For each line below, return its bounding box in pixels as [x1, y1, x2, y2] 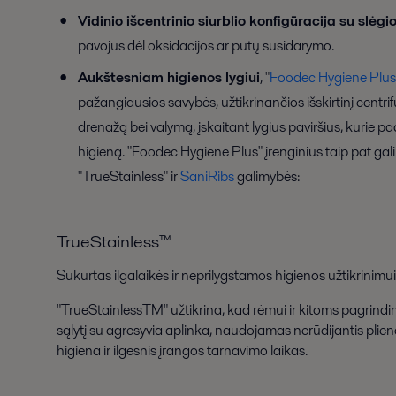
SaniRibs [180, 166, 234, 187]
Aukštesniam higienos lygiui [78, 67, 260, 88]
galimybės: [234, 166, 300, 187]
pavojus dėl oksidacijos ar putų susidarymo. [78, 35, 334, 57]
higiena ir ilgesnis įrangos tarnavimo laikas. [57, 340, 308, 362]
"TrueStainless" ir [78, 166, 180, 187]
